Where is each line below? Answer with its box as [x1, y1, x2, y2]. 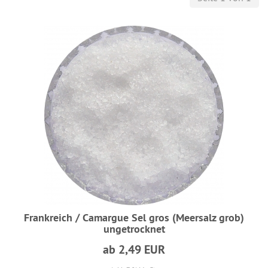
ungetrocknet [103, 222, 165, 236]
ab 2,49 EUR [103, 242, 165, 257]
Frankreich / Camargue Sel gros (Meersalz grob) [24, 211, 244, 224]
